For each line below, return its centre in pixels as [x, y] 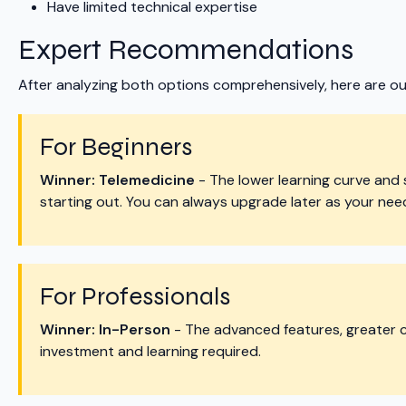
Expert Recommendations [186, 50]
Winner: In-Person [105, 330]
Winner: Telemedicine [117, 180]
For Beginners [116, 147]
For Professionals [135, 297]
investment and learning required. [150, 352]
